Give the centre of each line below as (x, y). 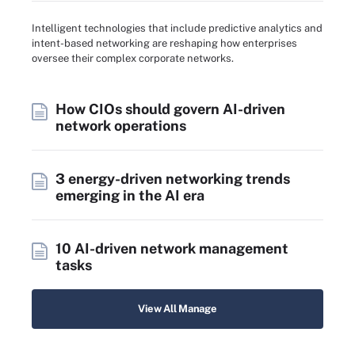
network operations (121, 126)
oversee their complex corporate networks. (133, 58)
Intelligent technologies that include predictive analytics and (177, 28)
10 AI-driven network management (172, 249)
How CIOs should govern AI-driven (170, 109)
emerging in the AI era (130, 196)
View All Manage (177, 309)
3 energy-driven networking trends (173, 179)
